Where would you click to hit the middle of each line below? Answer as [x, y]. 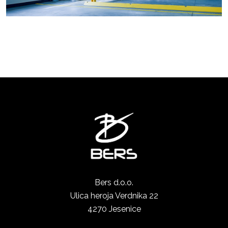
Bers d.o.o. [114, 182]
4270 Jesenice [114, 209]
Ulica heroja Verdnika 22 [114, 196]
